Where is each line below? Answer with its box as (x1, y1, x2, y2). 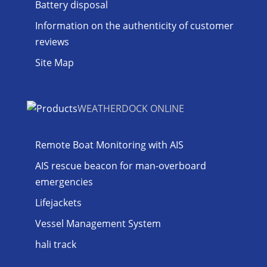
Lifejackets (35, 195, 82, 209)
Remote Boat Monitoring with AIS (35, 138, 184, 151)
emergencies (35, 175, 93, 188)
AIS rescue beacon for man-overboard (35, 159, 206, 172)
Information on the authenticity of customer (35, 19, 234, 33)
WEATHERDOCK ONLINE (77, 101, 184, 115)
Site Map (35, 56, 74, 70)
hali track (35, 237, 76, 251)
